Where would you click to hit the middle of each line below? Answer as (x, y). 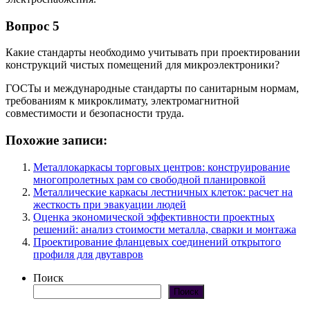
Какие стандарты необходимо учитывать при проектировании (153, 53)
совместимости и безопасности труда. (95, 113)
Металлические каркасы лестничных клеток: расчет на (163, 192)
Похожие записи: (56, 140)
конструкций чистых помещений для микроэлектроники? (143, 65)
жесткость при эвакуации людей (110, 204)
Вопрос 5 (33, 26)
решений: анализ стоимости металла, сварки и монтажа (165, 229)
